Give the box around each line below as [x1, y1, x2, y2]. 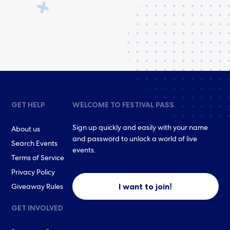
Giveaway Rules [11, 184, 64, 191]
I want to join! [119, 181, 172, 191]
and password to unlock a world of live [72, 136, 197, 143]
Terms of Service [11, 155, 65, 162]
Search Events [11, 141, 58, 148]
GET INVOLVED [11, 203, 64, 213]
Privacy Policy [11, 169, 55, 177]
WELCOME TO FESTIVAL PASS [72, 100, 174, 109]
